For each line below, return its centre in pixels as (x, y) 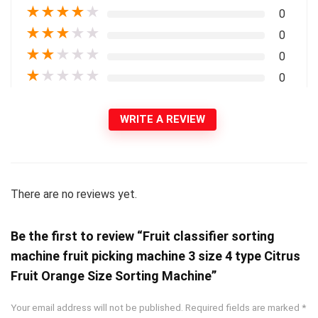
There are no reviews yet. (74, 194)
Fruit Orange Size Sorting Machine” (114, 276)
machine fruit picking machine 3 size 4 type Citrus (155, 256)
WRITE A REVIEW (163, 120)
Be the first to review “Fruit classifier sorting (143, 236)
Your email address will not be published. (97, 308)
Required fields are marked (243, 308)
